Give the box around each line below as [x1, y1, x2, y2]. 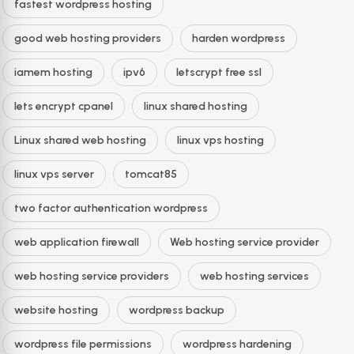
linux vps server [14, 167, 94, 181]
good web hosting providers [14, 31, 161, 45]
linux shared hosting [144, 99, 247, 113]
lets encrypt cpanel [14, 99, 113, 113]
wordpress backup [129, 303, 224, 317]
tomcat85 [125, 167, 177, 181]
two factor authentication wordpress [14, 201, 208, 215]
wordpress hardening [183, 337, 292, 351]
